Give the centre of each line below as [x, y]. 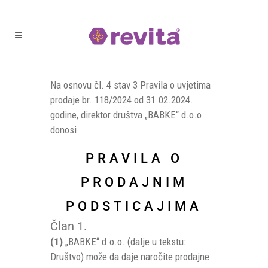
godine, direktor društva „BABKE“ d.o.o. [127, 115]
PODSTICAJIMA [134, 206]
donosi [63, 130]
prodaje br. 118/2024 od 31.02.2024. [122, 100]
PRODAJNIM [134, 182]
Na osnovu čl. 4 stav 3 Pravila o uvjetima [130, 85]
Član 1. [68, 226]
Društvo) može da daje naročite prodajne [130, 257]
